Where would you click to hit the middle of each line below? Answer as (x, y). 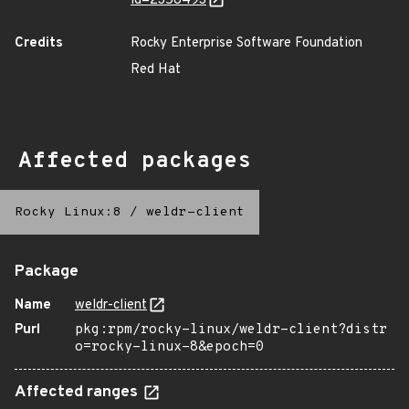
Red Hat (156, 70)
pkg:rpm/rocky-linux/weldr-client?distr (231, 330)
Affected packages (135, 162)
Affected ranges (78, 393)
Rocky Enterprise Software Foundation (246, 43)
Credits (39, 43)
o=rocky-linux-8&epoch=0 (169, 347)
